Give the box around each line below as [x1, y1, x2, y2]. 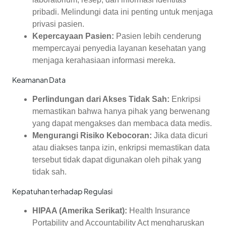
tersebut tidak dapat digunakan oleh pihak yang [32, 155, 201, 164]
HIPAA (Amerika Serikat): [32, 206, 127, 215]
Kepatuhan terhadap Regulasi [12, 186, 112, 196]
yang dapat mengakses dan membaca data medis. [32, 119, 212, 128]
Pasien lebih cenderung [114, 31, 201, 40]
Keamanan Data [12, 75, 66, 84]
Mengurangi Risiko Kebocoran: [32, 131, 152, 140]
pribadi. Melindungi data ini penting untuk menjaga [32, 7, 213, 16]
